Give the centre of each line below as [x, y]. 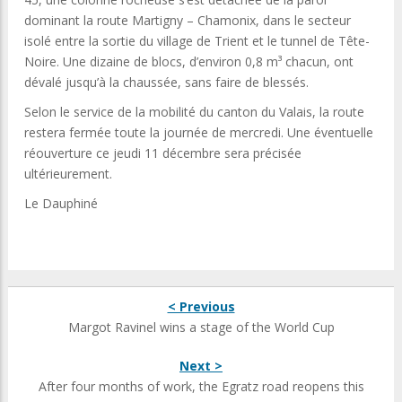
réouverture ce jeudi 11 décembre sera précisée [163, 153]
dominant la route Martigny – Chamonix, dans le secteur [188, 21]
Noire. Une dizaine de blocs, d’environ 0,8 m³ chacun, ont [189, 62]
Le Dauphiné [61, 204]
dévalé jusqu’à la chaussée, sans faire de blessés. [166, 83]
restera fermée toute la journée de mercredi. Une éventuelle [199, 133]
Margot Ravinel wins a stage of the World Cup [201, 328]
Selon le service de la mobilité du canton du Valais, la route [194, 112]
